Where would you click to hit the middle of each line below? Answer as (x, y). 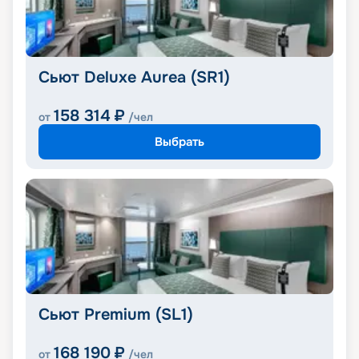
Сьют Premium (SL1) (116, 315)
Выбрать (179, 141)
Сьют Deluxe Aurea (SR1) (134, 78)
